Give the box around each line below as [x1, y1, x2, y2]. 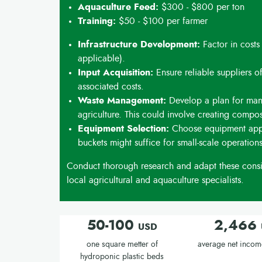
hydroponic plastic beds [80, 253, 164, 261]
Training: [78, 16, 116, 26]
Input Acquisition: [78, 68, 154, 77]
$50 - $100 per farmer [116, 16, 208, 26]
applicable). [78, 54, 126, 63]
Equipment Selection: [78, 124, 170, 133]
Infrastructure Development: [78, 40, 201, 49]
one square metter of [86, 240, 158, 249]
